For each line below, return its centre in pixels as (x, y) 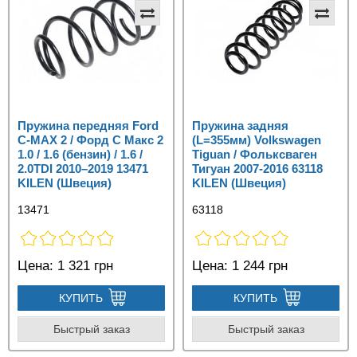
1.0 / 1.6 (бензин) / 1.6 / (80, 154)
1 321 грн (83, 266)
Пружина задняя (240, 126)
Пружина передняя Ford (88, 126)
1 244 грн (258, 266)
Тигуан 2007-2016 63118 (257, 169)
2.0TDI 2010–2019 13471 (83, 169)
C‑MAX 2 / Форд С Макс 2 (90, 140)
